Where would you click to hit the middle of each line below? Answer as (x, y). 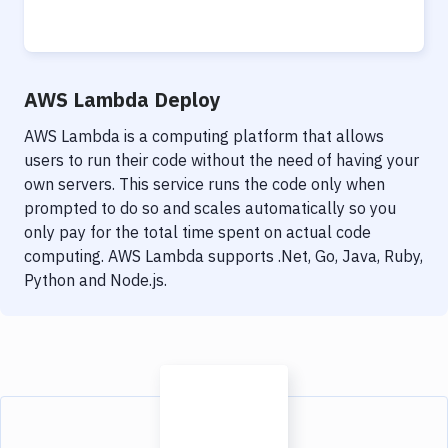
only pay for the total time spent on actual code (197, 232)
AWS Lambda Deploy (122, 99)
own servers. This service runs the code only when (204, 184)
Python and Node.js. (95, 280)
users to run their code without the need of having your (221, 160)
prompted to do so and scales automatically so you (210, 208)
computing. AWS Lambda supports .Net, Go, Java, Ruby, (223, 256)
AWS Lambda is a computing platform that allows (204, 136)
